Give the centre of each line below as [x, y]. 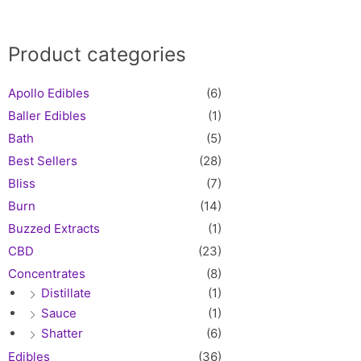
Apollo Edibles [49, 93]
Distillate [66, 293]
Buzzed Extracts [54, 228]
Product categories [97, 54]
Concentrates [47, 273]
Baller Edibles [47, 115]
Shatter [62, 333]
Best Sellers [43, 160]
